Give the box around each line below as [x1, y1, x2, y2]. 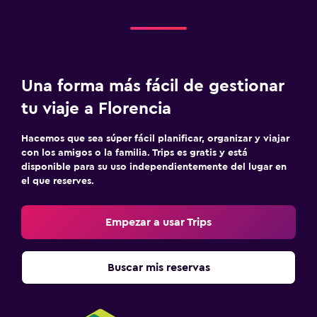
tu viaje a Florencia [21, 100, 171, 117]
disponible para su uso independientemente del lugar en [21, 161, 287, 172]
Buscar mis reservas [107, 261, 210, 273]
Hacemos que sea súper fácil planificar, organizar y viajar [21, 133, 289, 144]
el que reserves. [21, 175, 94, 186]
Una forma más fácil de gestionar [21, 77, 284, 95]
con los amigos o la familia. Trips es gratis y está [21, 147, 248, 158]
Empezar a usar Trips [105, 216, 212, 228]
